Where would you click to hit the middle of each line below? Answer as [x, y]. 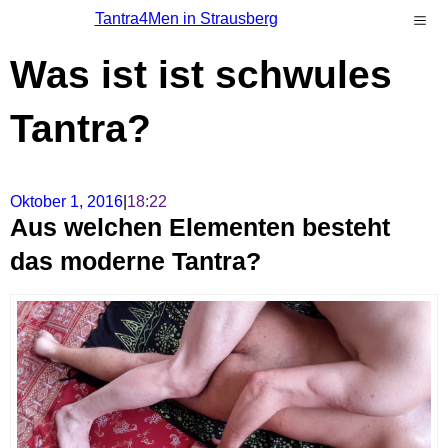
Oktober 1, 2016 [66, 202]
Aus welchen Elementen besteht [200, 227]
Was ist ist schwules [201, 75]
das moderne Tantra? [135, 261]
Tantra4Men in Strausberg [186, 18]
